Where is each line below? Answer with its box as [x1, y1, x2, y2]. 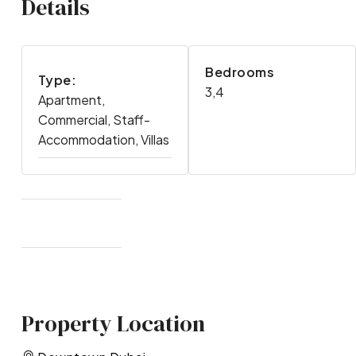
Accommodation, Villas [37, 131, 169, 149]
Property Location [21, 308, 205, 339]
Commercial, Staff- [37, 111, 150, 129]
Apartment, [37, 91, 105, 109]
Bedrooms [205, 64, 275, 81]
